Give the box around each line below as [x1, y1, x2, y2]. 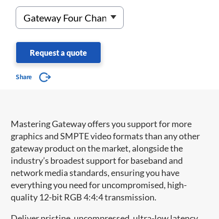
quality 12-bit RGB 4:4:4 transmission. [11, 191, 157, 202]
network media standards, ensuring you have [11, 167, 180, 178]
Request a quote [30, 47, 87, 57]
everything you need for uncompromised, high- [11, 179, 187, 190]
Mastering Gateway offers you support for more [11, 118, 192, 129]
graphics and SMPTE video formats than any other [11, 130, 200, 141]
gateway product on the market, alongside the [11, 142, 183, 153]
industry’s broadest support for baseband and [11, 154, 183, 166]
